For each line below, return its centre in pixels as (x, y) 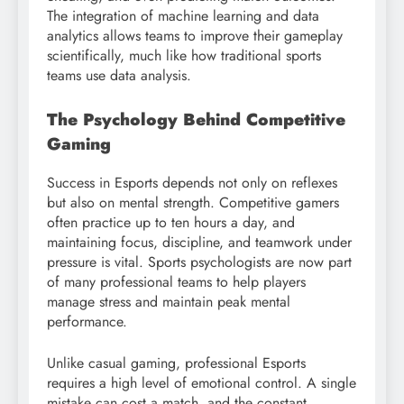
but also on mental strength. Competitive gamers (193, 202)
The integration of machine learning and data (183, 16)
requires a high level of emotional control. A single (202, 382)
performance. (87, 321)
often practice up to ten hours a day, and (171, 222)
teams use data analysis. (119, 76)
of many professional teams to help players (176, 281)
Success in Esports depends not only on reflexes (192, 182)
